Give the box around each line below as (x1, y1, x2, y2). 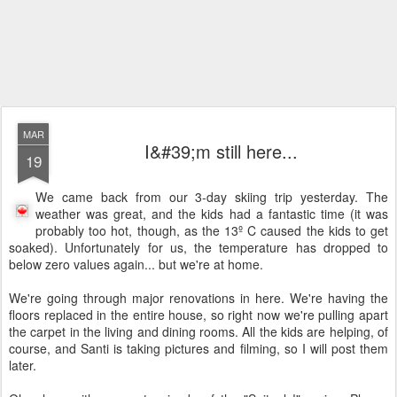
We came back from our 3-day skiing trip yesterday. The (35, 188, 388, 206)
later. (9, 356, 36, 374)
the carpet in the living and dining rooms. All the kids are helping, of (9, 323, 388, 340)
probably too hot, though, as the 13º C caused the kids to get (35, 222, 388, 239)
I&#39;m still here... (144, 138, 298, 164)
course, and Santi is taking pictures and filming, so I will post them (9, 339, 388, 357)
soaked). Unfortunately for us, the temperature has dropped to (9, 238, 388, 256)
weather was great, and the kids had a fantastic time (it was (35, 205, 388, 222)
